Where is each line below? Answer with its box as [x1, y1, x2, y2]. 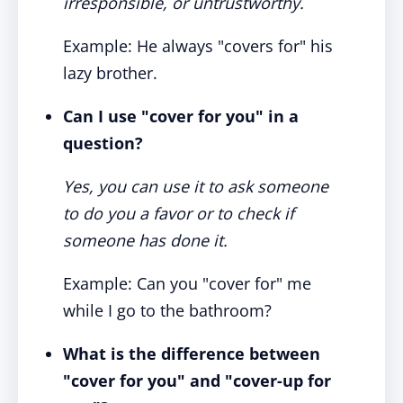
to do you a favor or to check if [63, 202, 294, 224]
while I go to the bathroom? [63, 300, 272, 321]
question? [63, 132, 143, 154]
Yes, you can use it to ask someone [63, 175, 328, 197]
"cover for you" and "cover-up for [63, 370, 331, 391]
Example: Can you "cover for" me [63, 273, 311, 294]
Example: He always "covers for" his [63, 35, 333, 57]
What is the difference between [63, 343, 320, 364]
